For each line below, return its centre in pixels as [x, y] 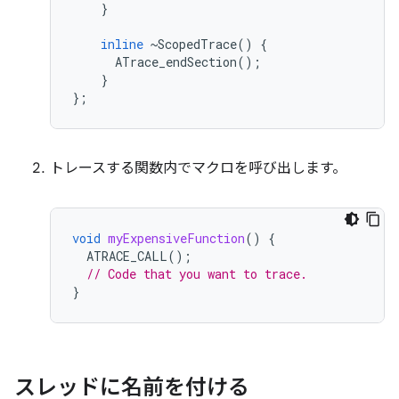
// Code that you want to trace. [197, 274]
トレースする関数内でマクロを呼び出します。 [198, 168]
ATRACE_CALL [127, 256]
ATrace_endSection [176, 62]
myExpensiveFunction [176, 238]
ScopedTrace [197, 44]
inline [122, 44]
